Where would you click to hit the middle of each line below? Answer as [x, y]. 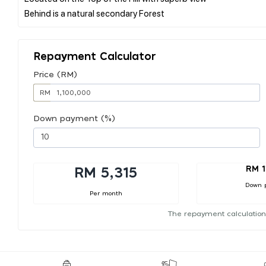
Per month [106, 193]
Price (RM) [55, 75]
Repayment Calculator [95, 57]
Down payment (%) [74, 118]
